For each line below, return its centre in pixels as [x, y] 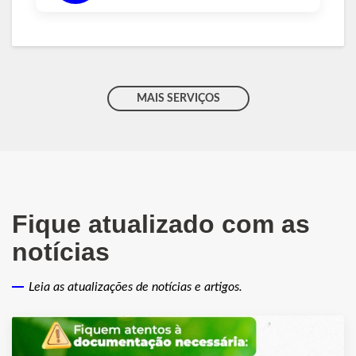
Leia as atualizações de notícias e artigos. [135, 286]
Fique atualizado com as [161, 224]
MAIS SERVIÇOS [178, 98]
